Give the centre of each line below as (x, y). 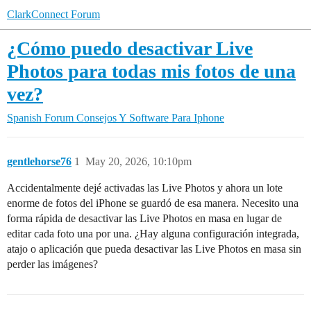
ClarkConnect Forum (53, 14)
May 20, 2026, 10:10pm (138, 161)
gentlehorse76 (39, 161)
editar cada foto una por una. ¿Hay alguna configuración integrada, (153, 234)
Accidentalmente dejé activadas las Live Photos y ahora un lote (145, 188)
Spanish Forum (40, 118)
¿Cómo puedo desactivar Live (130, 48)
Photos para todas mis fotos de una (151, 71)
